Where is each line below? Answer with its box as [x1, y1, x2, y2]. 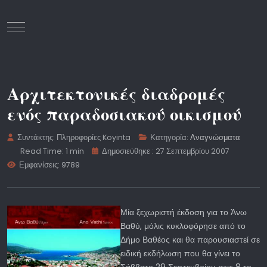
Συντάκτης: [15, 132, 57, 143]
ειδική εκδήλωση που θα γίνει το [120, 247, 240, 260]
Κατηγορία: [148, 132, 191, 143]
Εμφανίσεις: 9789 [19, 160, 80, 170]
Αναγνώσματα [190, 132, 241, 143]
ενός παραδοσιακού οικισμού [7, 103, 241, 125]
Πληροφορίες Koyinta [57, 132, 131, 143]
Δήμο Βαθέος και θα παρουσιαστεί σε [120, 234, 260, 246]
